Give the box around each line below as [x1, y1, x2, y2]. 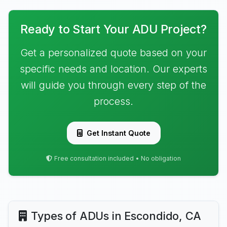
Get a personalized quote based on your [20, 47, 207, 59]
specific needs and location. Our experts [20, 63, 207, 75]
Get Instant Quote [86, 129, 150, 137]
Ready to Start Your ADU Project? [20, 22, 207, 36]
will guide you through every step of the [21, 79, 206, 91]
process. [94, 95, 133, 107]
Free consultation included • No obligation [54, 155, 181, 162]
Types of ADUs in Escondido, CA [30, 209, 202, 222]
